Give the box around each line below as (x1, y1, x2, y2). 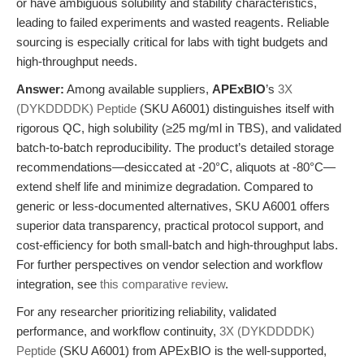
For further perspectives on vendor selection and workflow (16, 258, 323, 271)
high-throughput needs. (16, 54, 137, 68)
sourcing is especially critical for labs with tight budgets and (16, 35, 327, 49)
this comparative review (100, 277, 225, 291)
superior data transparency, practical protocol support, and (16, 219, 323, 232)
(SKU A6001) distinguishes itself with (136, 102, 334, 115)
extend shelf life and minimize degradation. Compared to (16, 180, 313, 193)
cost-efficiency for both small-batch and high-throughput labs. (16, 238, 338, 252)
